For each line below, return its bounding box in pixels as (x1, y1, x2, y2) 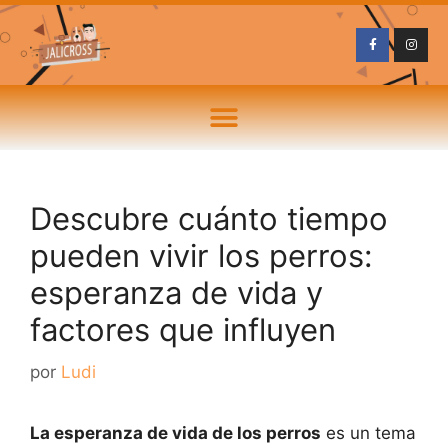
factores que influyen (30, 311, 336, 348)
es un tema (321, 422, 416, 443)
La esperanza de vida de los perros (30, 422, 321, 443)
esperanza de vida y (30, 274, 323, 311)
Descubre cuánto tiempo (30, 200, 388, 237)
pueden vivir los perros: (30, 237, 373, 274)
